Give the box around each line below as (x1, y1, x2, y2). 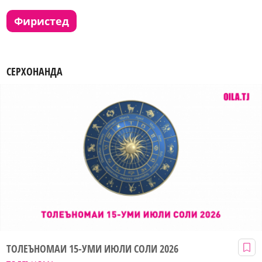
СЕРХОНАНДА (6, 64, 63, 78)
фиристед (23, 14, 70, 29)
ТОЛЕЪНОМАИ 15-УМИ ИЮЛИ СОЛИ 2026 (6, 241, 178, 256)
